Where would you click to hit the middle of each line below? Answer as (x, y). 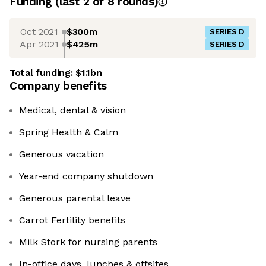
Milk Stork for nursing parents (88, 242)
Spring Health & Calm (69, 132)
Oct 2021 (39, 31)
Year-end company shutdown (86, 176)
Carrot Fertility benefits (72, 220)
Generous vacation (61, 154)
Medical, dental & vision (72, 110)
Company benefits (58, 86)
